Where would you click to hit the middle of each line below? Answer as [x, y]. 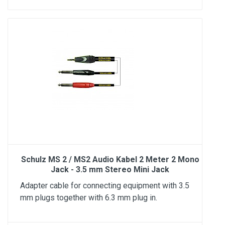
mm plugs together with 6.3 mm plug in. [89, 198]
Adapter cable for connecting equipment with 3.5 [105, 186]
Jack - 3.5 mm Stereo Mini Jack [110, 170]
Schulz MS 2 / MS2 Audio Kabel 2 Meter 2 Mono [110, 159]
